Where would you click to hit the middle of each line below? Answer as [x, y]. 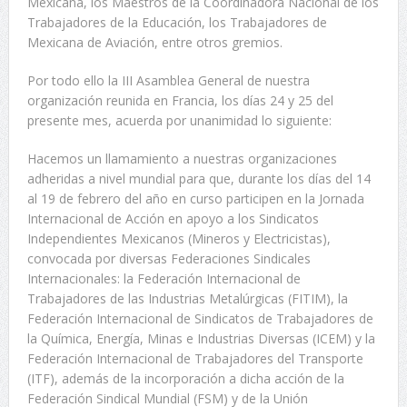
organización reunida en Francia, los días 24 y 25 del [180, 101]
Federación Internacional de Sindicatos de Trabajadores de [200, 319]
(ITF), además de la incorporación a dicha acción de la [185, 379]
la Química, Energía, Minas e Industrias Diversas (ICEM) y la [201, 339]
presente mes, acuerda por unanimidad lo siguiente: [179, 121]
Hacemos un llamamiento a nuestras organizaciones [182, 159]
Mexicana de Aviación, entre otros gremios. [154, 43]
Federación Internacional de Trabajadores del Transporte [195, 359]
